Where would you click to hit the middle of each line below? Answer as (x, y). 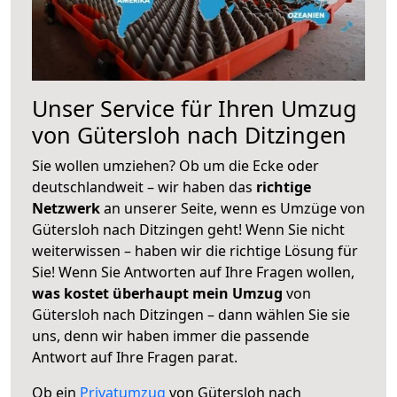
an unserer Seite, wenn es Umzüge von (234, 208)
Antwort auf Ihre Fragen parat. (135, 357)
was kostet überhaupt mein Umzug (157, 293)
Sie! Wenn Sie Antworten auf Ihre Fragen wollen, (193, 272)
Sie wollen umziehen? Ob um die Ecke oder (175, 165)
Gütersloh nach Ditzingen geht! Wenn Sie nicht (188, 229)
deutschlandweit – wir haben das (144, 187)
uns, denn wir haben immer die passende (171, 335)
